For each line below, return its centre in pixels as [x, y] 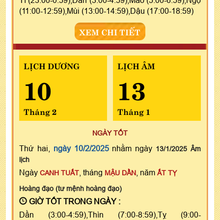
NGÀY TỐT [110, 133]
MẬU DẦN [120, 173]
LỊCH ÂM [136, 65]
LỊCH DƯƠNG [52, 65]
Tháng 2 [40, 111]
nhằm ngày [132, 148]
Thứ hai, [36, 148]
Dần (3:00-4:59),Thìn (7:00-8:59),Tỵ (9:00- [110, 214]
